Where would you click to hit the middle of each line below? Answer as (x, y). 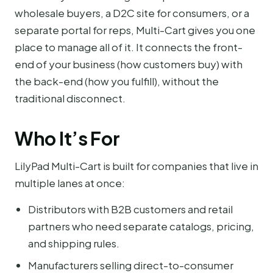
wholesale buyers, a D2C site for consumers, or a (132, 13)
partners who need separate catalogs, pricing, (141, 226)
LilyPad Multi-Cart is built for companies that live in (136, 166)
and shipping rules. (74, 243)
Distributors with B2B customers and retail (130, 209)
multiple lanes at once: (70, 183)
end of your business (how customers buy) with (129, 64)
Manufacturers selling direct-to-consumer (131, 265)
